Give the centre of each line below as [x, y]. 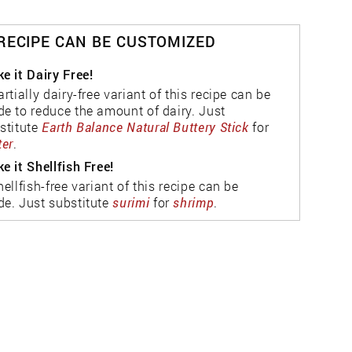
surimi [131, 203]
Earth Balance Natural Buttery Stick [145, 127]
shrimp [194, 203]
